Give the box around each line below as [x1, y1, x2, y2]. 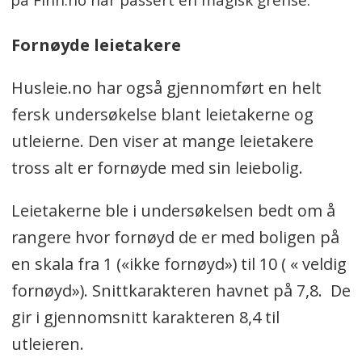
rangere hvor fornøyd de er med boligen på [11, 225, 339, 248]
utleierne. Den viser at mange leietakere [11, 130, 314, 153]
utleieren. [11, 332, 84, 355]
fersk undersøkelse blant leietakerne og [11, 103, 314, 126]
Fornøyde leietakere [11, 34, 181, 57]
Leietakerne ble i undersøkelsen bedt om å [11, 199, 335, 221]
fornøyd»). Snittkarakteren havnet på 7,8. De [11, 279, 351, 301]
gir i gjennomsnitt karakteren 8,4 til [11, 305, 280, 328]
